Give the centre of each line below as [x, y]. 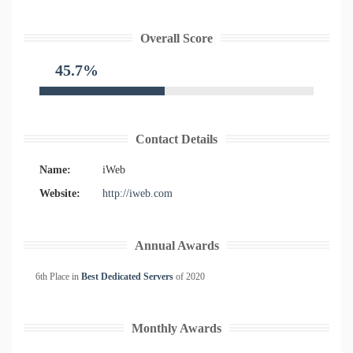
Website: [60, 193]
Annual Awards [176, 245]
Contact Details [176, 139]
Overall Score [176, 38]
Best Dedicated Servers [127, 277]
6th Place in [58, 277]
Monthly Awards [176, 328]
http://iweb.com [137, 193]
